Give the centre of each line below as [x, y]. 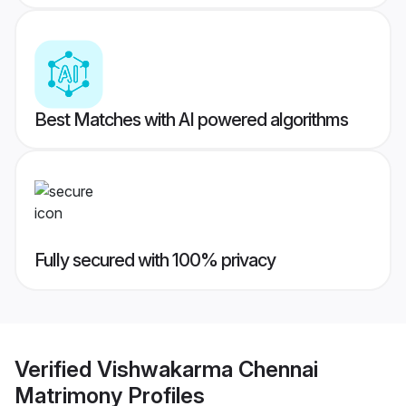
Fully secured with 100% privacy [155, 261]
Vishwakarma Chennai [208, 369]
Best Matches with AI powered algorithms [191, 120]
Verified [56, 369]
